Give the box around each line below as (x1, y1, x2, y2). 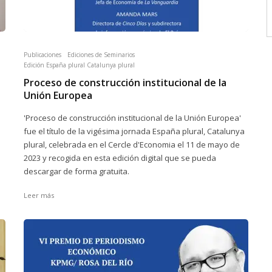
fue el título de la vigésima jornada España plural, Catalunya (24, 126, 245, 137)
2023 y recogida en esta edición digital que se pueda (24, 152, 216, 163)
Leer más (24, 191, 54, 200)
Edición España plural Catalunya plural (24, 61, 135, 69)
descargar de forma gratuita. (24, 166, 129, 177)
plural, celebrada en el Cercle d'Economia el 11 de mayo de (24, 139, 240, 150)
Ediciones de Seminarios (67, 50, 135, 59)
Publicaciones (24, 50, 61, 59)
